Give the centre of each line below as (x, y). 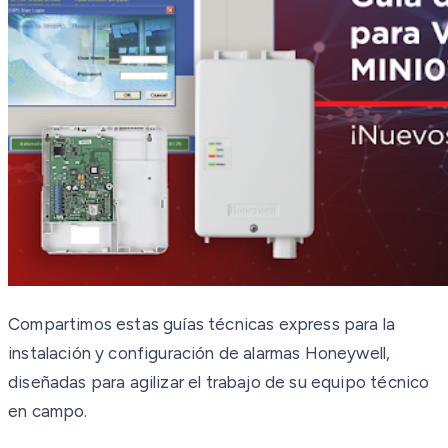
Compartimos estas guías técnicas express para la (202, 323)
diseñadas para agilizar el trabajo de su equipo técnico (219, 381)
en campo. (48, 410)
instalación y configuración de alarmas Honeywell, (199, 352)
